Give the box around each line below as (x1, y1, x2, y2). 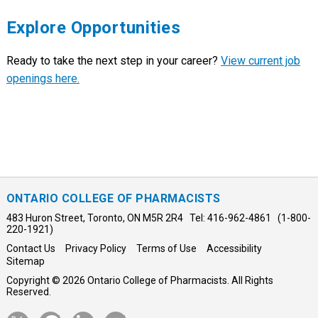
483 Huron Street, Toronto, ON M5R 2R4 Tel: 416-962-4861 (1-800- (6, 212, 311, 224)
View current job (220, 53, 300, 67)
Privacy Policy (65, 242, 126, 254)
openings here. (6, 71, 79, 85)
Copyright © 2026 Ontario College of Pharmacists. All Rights (6, 274, 273, 286)
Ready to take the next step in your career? (6, 53, 221, 67)
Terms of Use (136, 242, 197, 254)
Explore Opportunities (6, 18, 181, 38)
